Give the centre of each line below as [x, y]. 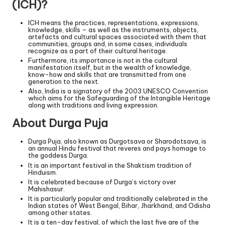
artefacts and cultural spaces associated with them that [117, 37]
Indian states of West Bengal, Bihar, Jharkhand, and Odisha [119, 205]
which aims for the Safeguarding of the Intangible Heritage [119, 98]
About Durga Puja [60, 123]
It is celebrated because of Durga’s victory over [102, 182]
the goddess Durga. [58, 155]
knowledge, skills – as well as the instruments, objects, [113, 30]
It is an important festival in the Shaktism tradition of [110, 165]
